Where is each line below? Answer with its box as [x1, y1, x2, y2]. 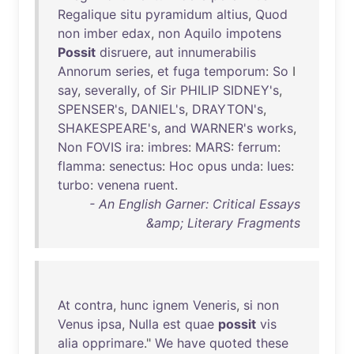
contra [74, 297, 113, 313]
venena [97, 177, 140, 193]
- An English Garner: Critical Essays [89, 196, 300, 212]
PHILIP [180, 82, 219, 98]
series [115, 63, 150, 79]
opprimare [82, 335, 144, 351]
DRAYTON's [192, 101, 263, 117]
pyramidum [145, 6, 213, 22]
